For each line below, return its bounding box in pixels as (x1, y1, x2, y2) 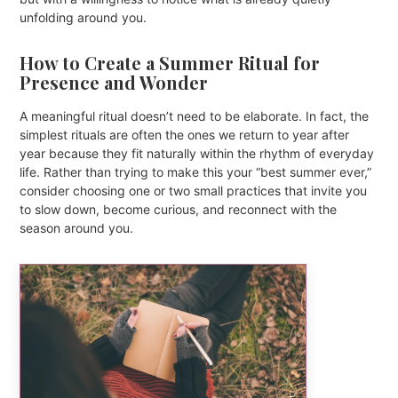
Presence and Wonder (20, 69, 209, 94)
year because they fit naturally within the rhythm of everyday (20, 145, 375, 161)
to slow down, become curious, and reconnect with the (20, 201, 338, 217)
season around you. (20, 219, 134, 235)
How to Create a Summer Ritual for (20, 50, 321, 75)
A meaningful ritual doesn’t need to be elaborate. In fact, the (20, 107, 370, 123)
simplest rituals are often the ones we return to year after (20, 126, 350, 142)
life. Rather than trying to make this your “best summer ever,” (20, 163, 372, 179)
